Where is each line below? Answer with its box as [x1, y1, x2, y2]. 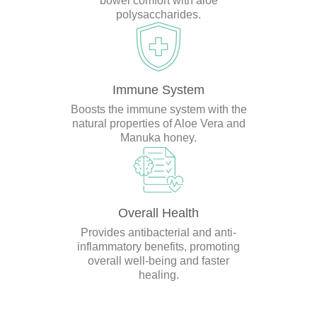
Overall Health [118, 206, 199, 221]
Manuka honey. [120, 132, 197, 144]
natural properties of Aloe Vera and [71, 117, 246, 130]
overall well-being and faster [88, 255, 229, 267]
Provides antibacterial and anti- [81, 226, 236, 239]
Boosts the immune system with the [70, 103, 247, 116]
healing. [138, 269, 179, 282]
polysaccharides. [116, 8, 201, 21]
